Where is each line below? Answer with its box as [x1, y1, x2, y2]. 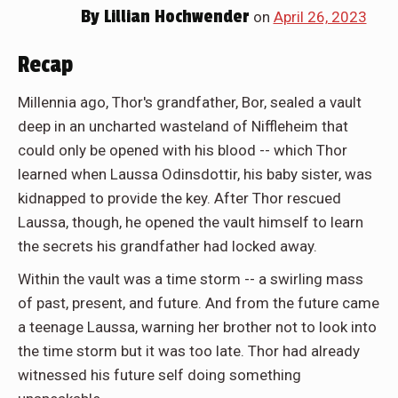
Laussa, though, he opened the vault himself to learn [18, 212, 363, 231]
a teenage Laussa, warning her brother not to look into [18, 317, 377, 336]
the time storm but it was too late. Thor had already [18, 341, 360, 360]
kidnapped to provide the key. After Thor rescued [18, 188, 341, 207]
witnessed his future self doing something [18, 365, 301, 384]
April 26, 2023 [273, 7, 367, 26]
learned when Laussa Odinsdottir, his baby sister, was [18, 164, 372, 183]
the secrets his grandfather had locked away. [18, 236, 317, 255]
